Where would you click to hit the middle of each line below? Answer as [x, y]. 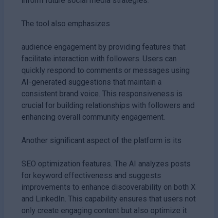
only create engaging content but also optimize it [104, 210]
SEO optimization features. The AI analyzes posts [106, 163]
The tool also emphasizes [66, 23]
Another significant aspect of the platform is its [101, 140]
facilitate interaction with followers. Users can [99, 58]
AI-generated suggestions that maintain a [91, 82]
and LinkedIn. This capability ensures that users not [109, 199]
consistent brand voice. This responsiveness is [102, 93]
